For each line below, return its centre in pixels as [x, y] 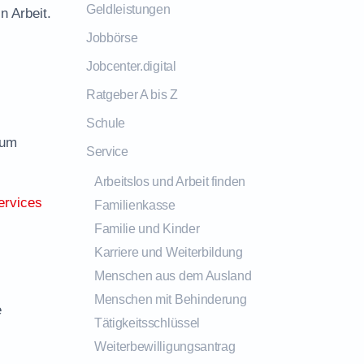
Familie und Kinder [147, 229]
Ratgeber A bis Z [132, 95]
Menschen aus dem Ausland [173, 276]
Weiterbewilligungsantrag [165, 347]
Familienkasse [135, 205]
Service [107, 152]
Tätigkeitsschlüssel [147, 323]
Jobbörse [112, 38]
